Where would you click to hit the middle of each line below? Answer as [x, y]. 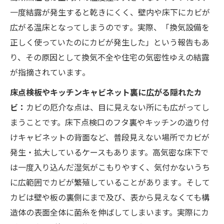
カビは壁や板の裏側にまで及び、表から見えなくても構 [110, 197]
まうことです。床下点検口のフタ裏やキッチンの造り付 [109, 122]
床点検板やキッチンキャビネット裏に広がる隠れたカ [106, 92]
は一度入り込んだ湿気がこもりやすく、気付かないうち [110, 167]
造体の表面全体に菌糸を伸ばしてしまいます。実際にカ [109, 212]
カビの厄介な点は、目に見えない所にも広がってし [118, 107]
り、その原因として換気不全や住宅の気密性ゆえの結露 [110, 57]
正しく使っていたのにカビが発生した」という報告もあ [110, 42]
